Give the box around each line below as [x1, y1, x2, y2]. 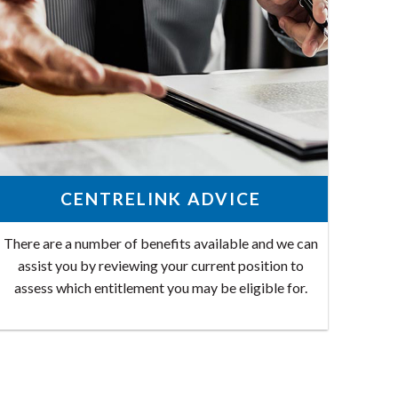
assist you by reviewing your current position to [18, 257, 305, 275]
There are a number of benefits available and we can [4, 235, 319, 252]
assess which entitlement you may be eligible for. [14, 279, 308, 297]
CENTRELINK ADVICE [60, 187, 262, 209]
